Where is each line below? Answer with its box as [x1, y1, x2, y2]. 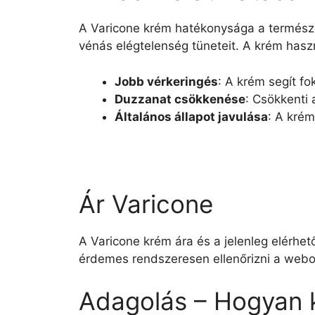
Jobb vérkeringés [115, 74, 218, 89]
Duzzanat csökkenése [115, 91, 245, 106]
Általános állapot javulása [115, 109, 268, 124]
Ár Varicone [79, 189, 213, 219]
